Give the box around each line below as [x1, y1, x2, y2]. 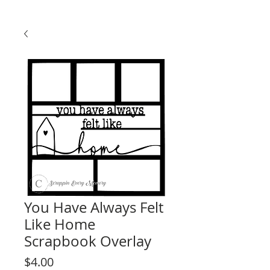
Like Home [24, 215, 95, 234]
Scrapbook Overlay [24, 231, 151, 251]
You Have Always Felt [24, 198, 163, 217]
